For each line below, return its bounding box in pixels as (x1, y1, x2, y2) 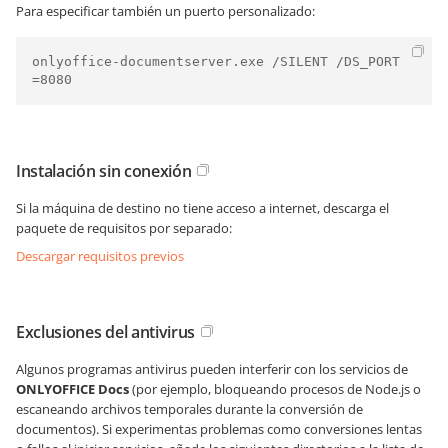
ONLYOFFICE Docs (16, 379, 129, 398)
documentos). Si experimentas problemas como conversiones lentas (16, 419, 422, 438)
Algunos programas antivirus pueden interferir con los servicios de (16, 359, 408, 378)
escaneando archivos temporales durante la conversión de (16, 399, 363, 418)
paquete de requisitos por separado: (16, 218, 232, 237)
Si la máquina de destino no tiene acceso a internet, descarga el (16, 198, 389, 217)
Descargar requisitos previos (16, 246, 184, 265)
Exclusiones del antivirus (16, 320, 195, 343)
